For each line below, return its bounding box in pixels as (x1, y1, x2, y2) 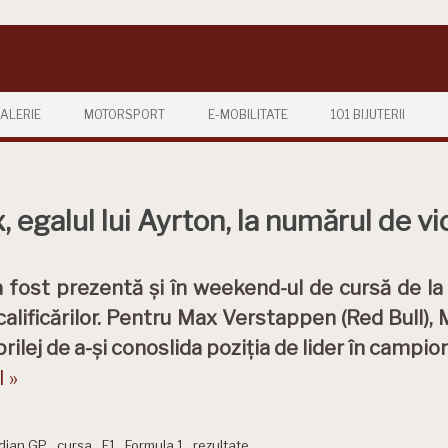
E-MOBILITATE (208, 107, 288, 122)
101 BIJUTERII (331, 107, 405, 122)
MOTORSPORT (84, 107, 165, 122)
